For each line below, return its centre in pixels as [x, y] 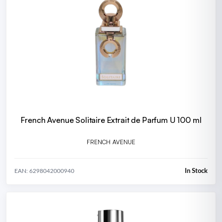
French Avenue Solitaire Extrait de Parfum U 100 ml [111, 120]
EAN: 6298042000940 [44, 171]
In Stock [196, 171]
